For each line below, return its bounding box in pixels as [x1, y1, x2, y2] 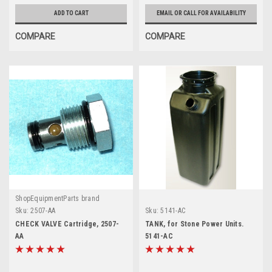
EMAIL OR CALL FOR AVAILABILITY [156, 9, 246, 16]
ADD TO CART [53, 9, 89, 16]
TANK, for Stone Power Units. [145, 219, 243, 228]
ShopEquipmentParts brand [15, 194, 100, 203]
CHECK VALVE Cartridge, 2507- [15, 219, 119, 228]
